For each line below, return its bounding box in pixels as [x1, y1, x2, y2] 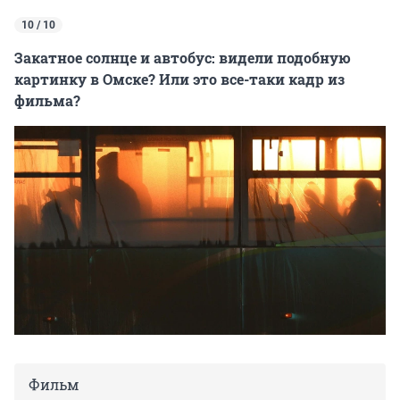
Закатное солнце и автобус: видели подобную [14, 47, 351, 67]
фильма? [14, 90, 80, 110]
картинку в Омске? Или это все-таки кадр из [14, 69, 345, 88]
